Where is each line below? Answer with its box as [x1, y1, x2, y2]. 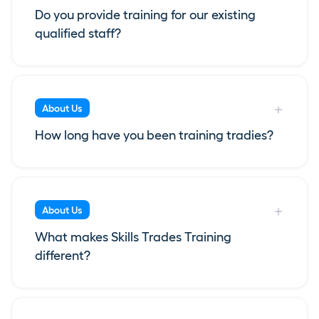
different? [35, 249, 90, 263]
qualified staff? [35, 26, 121, 41]
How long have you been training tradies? [35, 128, 273, 143]
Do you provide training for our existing [35, 8, 256, 23]
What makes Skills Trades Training [35, 230, 231, 245]
